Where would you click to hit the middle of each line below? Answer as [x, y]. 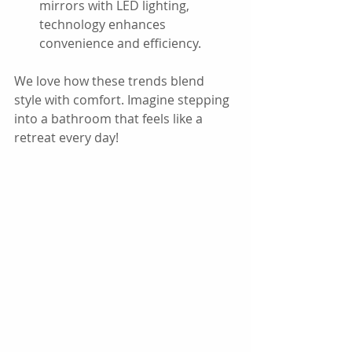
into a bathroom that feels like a [110, 119]
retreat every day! [66, 137]
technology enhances [104, 24]
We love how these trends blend [111, 81]
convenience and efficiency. [120, 43]
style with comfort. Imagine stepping [123, 100]
